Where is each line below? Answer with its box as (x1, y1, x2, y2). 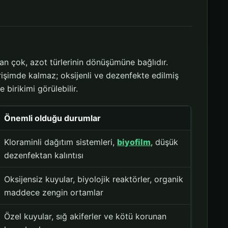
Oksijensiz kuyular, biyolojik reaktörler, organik (4, 174, 184, 185)
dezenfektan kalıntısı (4, 150, 84, 161)
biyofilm (117, 137, 151, 148)
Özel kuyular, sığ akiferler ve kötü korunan (4, 211, 167, 222)
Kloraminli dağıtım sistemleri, (4, 137, 118, 148)
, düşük (151, 137, 179, 148)
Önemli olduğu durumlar (4, 113, 101, 124)
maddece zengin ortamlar (4, 187, 104, 198)
